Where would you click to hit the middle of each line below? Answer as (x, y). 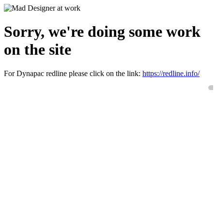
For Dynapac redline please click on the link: (73, 73)
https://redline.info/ (171, 73)
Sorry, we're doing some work (102, 32)
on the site (38, 50)
